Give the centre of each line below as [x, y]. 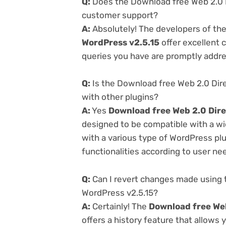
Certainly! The [120, 206]
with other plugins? [120, 97]
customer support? [120, 15]
